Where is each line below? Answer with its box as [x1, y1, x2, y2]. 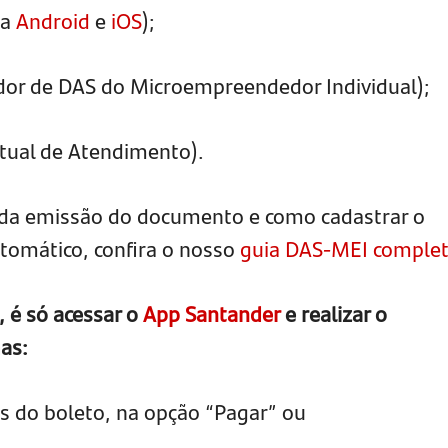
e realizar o [280, 297, 387, 329]
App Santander [143, 297, 280, 329]
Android [16, 4, 90, 36]
